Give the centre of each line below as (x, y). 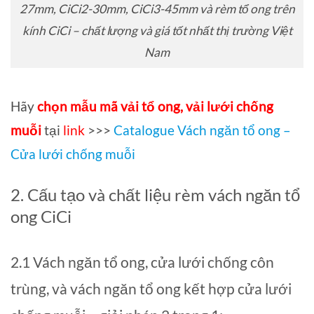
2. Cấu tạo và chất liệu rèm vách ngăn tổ (155, 195)
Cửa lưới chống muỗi (74, 154)
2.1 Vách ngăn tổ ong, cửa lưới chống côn (142, 262)
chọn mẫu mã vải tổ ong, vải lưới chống (155, 107)
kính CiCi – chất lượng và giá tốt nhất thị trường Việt (157, 30)
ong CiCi (41, 217)
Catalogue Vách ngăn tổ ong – (202, 130)
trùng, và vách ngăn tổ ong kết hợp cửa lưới (151, 289)
